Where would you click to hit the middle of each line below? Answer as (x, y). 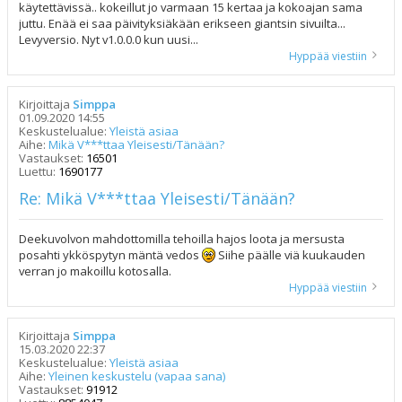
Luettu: (39, 171)
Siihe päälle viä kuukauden (290, 255)
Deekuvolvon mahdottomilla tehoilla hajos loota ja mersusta (182, 239)
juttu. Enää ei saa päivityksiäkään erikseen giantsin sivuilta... (182, 23)
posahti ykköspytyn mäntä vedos (110, 255)
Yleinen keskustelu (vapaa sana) (137, 376)
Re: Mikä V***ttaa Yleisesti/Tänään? (157, 198)
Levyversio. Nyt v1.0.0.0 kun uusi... (109, 39)
